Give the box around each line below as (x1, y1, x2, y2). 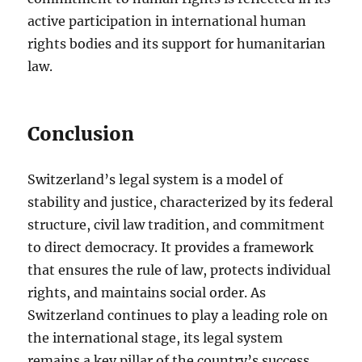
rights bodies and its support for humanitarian (27, 36, 326, 53)
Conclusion (27, 122, 135, 146)
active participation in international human (27, 13, 307, 30)
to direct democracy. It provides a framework (27, 239, 314, 256)
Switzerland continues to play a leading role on (27, 307, 329, 324)
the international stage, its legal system (27, 330, 284, 347)
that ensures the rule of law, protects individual (27, 262, 331, 279)
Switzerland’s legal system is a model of (27, 171, 284, 188)
